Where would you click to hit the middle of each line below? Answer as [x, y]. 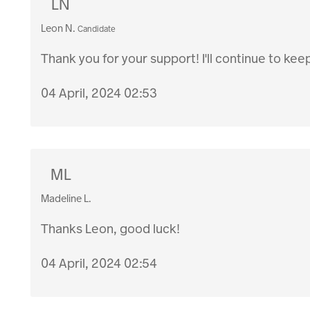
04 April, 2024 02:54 [99, 263]
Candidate [97, 29]
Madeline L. [66, 198]
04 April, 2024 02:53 [99, 93]
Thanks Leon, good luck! [111, 228]
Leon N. [58, 28]
